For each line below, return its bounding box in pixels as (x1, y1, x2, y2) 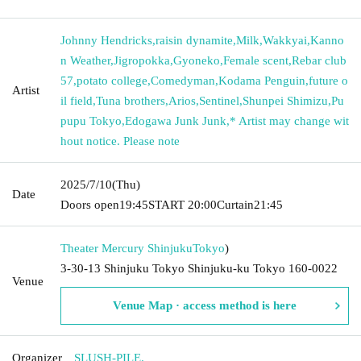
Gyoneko (173, 53, 220, 67)
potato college (77, 73, 147, 87)
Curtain (217, 197, 254, 211)
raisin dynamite (156, 33, 233, 47)
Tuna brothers (96, 93, 165, 107)
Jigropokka (114, 53, 170, 67)
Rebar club (292, 53, 346, 67)
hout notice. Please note (60, 134, 180, 147)
